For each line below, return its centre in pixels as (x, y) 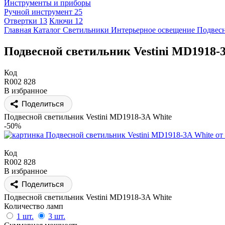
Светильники (86, 30)
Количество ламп (34, 206)
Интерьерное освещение (153, 30)
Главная (18, 30)
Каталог (47, 30)
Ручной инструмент (39, 12)
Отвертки (22, 21)
